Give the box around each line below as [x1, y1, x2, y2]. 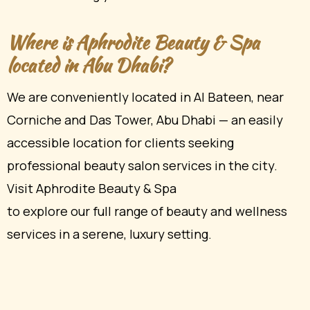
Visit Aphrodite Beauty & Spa [7, 180, 176, 197]
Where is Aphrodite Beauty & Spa [7, 28, 259, 56]
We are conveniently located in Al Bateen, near [7, 89, 284, 106]
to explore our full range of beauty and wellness [7, 203, 287, 220]
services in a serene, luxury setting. [7, 226, 212, 243]
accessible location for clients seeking [7, 134, 234, 152]
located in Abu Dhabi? [7, 51, 170, 79]
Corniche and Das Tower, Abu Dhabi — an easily [7, 111, 283, 129]
